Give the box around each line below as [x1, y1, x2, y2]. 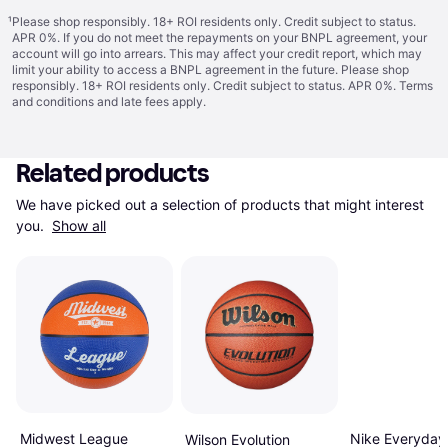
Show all [52, 217, 106, 234]
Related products [16, 158, 210, 189]
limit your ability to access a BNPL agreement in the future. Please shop [12, 62, 409, 77]
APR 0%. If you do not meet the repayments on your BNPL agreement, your [12, 30, 427, 45]
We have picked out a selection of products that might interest [16, 196, 424, 213]
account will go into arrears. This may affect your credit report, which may [12, 46, 422, 61]
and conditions [12, 94, 94, 109]
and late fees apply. [94, 94, 206, 109]
